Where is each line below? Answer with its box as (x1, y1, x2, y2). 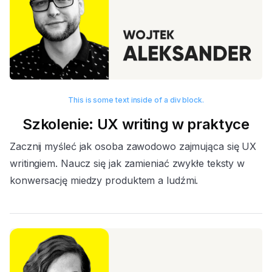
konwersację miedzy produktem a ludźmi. (10, 174, 199, 186)
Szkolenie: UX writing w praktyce (22, 115, 250, 133)
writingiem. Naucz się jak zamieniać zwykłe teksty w (10, 157, 245, 169)
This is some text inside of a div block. (67, 95, 205, 104)
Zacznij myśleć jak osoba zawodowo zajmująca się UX (10, 140, 257, 152)
